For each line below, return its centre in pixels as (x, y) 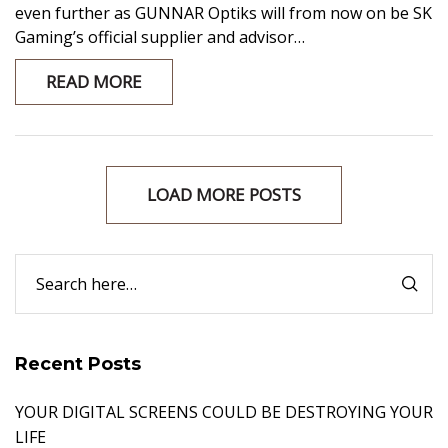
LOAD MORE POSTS (224, 194)
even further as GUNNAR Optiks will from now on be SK (223, 13)
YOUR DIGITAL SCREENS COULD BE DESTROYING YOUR (224, 412)
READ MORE (94, 81)
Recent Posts (78, 364)
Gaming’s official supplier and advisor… (160, 37)
